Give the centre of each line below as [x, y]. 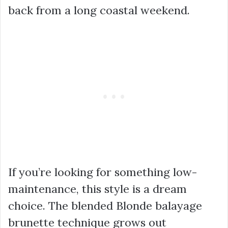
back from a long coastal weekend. [99, 10]
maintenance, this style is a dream [97, 189]
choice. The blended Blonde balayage [105, 206]
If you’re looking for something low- [103, 172]
